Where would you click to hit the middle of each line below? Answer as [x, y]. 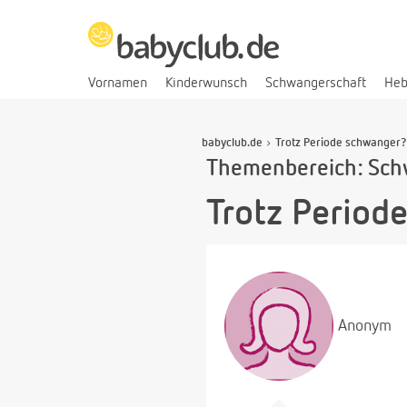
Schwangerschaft [316, 83]
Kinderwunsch [206, 83]
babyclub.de [232, 143]
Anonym [365, 326]
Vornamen [118, 83]
